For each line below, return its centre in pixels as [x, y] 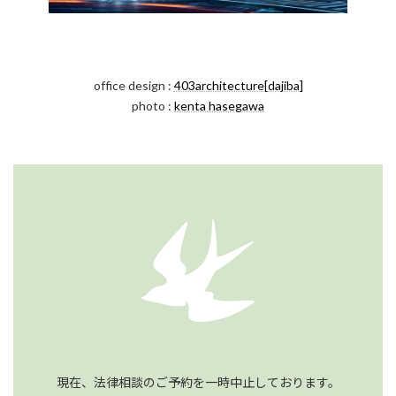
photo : [153, 105]
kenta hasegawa [219, 105]
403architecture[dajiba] [238, 85]
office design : [133, 85]
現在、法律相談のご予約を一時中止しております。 [198, 382]
